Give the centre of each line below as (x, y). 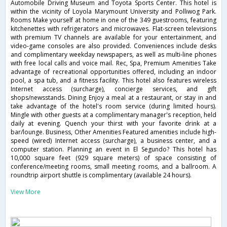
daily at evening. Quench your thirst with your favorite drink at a (113, 124)
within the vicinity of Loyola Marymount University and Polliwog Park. (113, 12)
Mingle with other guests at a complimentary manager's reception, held (113, 115)
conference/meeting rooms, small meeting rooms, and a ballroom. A (113, 167)
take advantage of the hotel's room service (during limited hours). (113, 106)
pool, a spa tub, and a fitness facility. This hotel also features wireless (113, 81)
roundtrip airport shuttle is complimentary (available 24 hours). (101, 175)
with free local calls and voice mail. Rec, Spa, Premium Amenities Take (113, 63)
